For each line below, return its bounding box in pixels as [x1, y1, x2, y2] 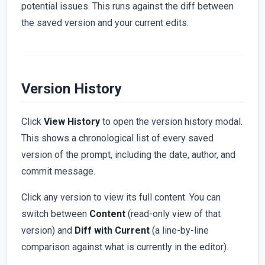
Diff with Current [75, 224, 150, 236]
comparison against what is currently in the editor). [21, 241, 228, 253]
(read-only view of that [125, 208, 221, 219]
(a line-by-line [150, 224, 209, 236]
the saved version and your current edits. [21, 17, 189, 29]
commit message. [21, 165, 95, 177]
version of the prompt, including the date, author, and [21, 148, 235, 160]
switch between [21, 208, 89, 219]
